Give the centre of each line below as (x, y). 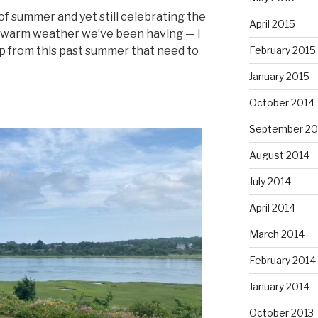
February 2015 (282, 50)
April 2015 (272, 23)
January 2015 (279, 76)
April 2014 (272, 207)
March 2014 (276, 234)
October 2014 (281, 102)
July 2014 (270, 181)
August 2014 (279, 155)
